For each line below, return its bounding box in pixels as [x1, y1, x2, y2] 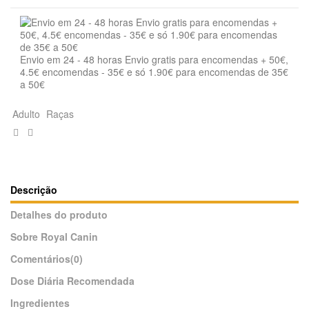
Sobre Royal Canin [10, 230, 98, 244]
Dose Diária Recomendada [10, 274, 134, 288]
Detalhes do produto [10, 208, 108, 222]
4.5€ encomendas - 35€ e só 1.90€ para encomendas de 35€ [20, 65, 288, 79]
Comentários [10, 252, 70, 266]
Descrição [10, 183, 57, 197]
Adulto [12, 107, 40, 121]
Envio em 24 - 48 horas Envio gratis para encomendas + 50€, [20, 52, 288, 67]
